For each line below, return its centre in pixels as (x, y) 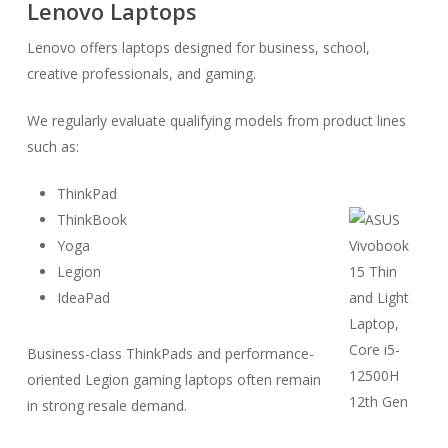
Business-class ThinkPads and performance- (170, 353)
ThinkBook (91, 219)
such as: (52, 146)
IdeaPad (83, 297)
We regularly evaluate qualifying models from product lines (216, 120)
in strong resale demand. (106, 405)
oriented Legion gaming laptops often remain (173, 379)
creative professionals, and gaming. (141, 73)
